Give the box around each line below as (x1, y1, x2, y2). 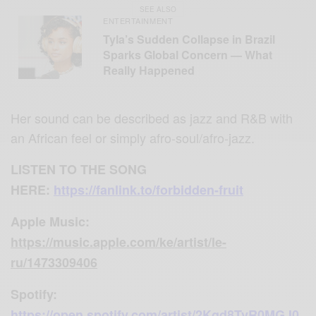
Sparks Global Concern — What (103, 46, 272, 63)
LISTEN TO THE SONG (11, 160, 147, 179)
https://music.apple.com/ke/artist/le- (11, 233, 226, 252)
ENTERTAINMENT (103, 14, 174, 26)
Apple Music (11, 212, 86, 231)
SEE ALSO (140, 4, 176, 14)
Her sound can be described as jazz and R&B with (11, 109, 293, 128)
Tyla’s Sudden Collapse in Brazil (103, 30, 275, 47)
